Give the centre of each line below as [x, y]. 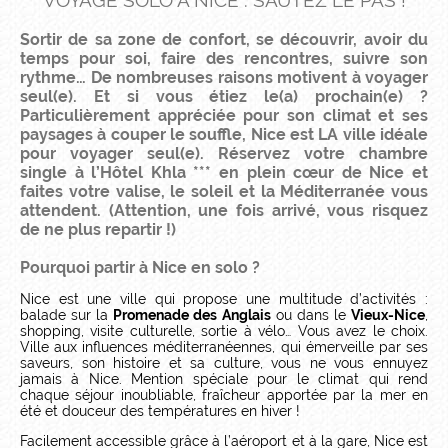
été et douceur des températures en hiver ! [160, 411]
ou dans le [311, 315]
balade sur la [67, 315]
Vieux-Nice [388, 315]
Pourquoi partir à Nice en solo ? [140, 267]
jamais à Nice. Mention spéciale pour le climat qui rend [224, 379]
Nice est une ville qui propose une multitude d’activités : [224, 299]
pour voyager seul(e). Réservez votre [189, 153]
